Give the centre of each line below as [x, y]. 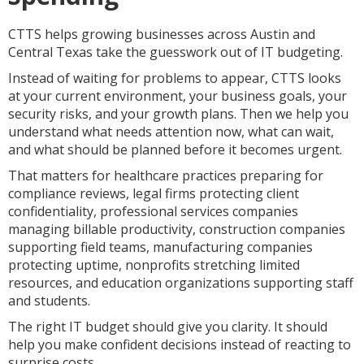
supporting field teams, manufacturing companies [160, 247]
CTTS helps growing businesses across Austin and [162, 34]
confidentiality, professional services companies [153, 211]
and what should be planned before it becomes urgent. [175, 149]
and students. [49, 301]
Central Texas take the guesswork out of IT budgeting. [175, 52]
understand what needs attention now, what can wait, [171, 132]
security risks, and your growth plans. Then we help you [178, 114]
